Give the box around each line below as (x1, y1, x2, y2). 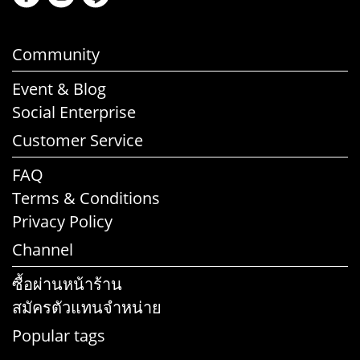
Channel (12, 239, 73, 261)
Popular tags (12, 325, 105, 347)
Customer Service (12, 129, 143, 152)
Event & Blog (12, 78, 106, 100)
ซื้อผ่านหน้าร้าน (12, 273, 122, 296)
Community (12, 43, 100, 66)
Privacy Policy (12, 211, 112, 233)
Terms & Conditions (12, 187, 160, 210)
